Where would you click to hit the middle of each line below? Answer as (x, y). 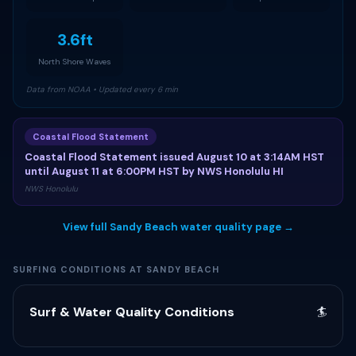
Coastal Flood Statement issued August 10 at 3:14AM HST (174, 157)
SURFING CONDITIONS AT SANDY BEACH (116, 269)
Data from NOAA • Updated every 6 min (102, 89)
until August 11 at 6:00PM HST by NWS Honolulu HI (154, 171)
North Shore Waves (75, 62)
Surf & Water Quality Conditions (132, 312)
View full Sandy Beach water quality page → (178, 227)
